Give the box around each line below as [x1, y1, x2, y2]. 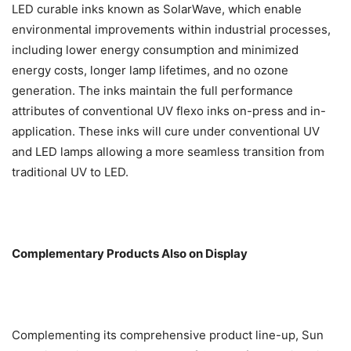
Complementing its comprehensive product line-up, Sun [12, 327, 324, 343]
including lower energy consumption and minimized [12, 42, 299, 58]
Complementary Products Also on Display [12, 246, 248, 262]
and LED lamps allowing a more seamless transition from [12, 144, 324, 160]
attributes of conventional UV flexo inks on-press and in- [12, 103, 326, 119]
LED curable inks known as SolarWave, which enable [12, 2, 302, 17]
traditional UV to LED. [12, 165, 128, 180]
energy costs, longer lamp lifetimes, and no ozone [12, 63, 288, 78]
